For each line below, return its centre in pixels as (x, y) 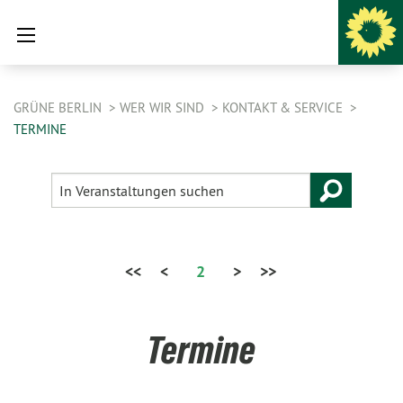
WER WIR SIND (164, 107)
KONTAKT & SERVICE (284, 107)
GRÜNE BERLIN (59, 107)
